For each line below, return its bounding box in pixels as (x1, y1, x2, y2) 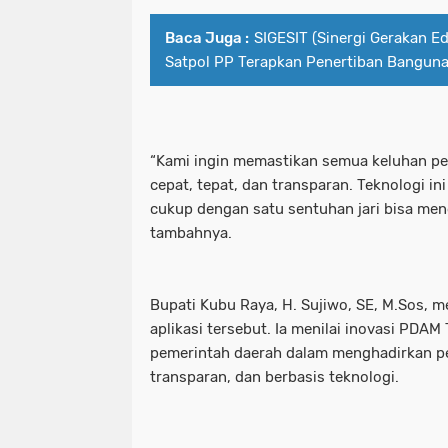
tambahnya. (150, 224, 232, 243)
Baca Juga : (165, 29, 249, 48)
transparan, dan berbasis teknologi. (150, 368, 399, 387)
